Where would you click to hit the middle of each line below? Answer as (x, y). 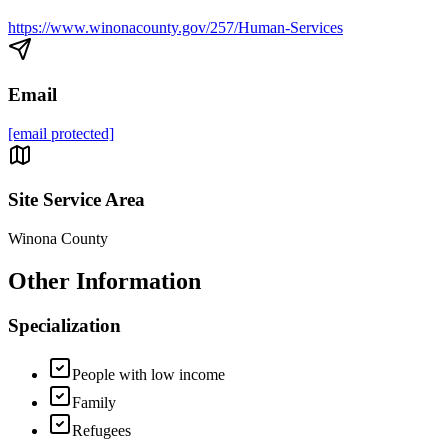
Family (94, 402)
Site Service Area (76, 200)
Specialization (64, 325)
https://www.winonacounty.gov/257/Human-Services (175, 28)
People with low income (148, 374)
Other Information (104, 281)
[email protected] (61, 133)
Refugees (101, 430)
